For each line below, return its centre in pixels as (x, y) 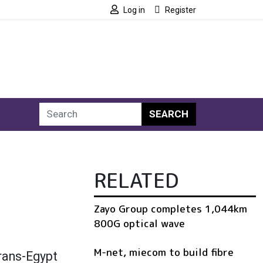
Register (181, 10)
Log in (134, 10)
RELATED (136, 180)
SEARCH (169, 114)
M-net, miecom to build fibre (164, 252)
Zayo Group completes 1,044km (171, 208)
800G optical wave (139, 223)
